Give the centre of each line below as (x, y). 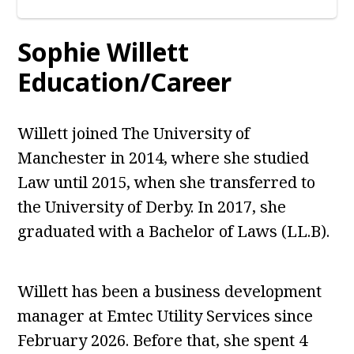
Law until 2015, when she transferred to (167, 183)
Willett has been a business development (170, 292)
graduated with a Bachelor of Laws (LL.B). (174, 232)
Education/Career (125, 82)
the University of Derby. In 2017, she (152, 207)
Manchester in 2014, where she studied (164, 158)
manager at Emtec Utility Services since (166, 316)
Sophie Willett (104, 52)
